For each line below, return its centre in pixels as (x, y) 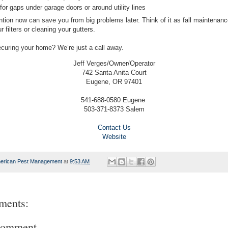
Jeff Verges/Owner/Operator (114, 63)
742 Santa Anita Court (114, 72)
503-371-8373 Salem (114, 109)
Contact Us (114, 127)
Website (114, 136)
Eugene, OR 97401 (114, 81)
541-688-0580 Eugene (114, 100)
